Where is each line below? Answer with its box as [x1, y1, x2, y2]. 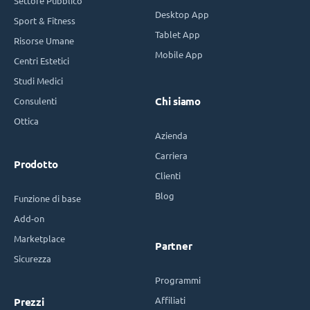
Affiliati [155, 295, 185, 306]
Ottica [14, 116, 39, 127]
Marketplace [14, 233, 65, 244]
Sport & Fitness [14, 15, 75, 26]
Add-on [14, 213, 44, 224]
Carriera [155, 150, 188, 161]
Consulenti [14, 95, 57, 107]
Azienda [155, 130, 188, 141]
